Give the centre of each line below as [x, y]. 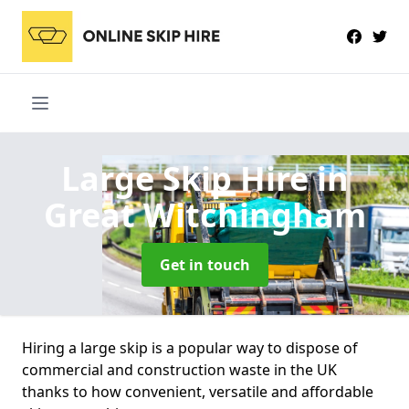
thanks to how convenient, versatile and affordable [198, 391]
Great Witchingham [204, 215]
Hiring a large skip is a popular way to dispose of [190, 347]
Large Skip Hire [189, 178]
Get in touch [204, 264]
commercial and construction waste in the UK [179, 369]
